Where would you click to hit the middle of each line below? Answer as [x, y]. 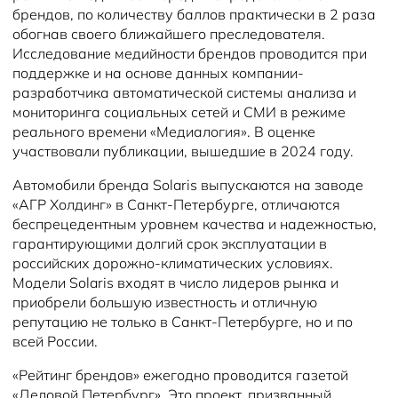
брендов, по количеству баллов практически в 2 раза [194, 15]
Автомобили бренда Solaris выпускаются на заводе [188, 185]
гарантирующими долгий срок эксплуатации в [170, 244]
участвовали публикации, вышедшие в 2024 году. [183, 151]
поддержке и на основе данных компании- [158, 73]
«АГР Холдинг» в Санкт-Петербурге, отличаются [176, 205]
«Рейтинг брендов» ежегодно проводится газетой [180, 375]
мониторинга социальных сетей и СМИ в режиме [179, 112]
